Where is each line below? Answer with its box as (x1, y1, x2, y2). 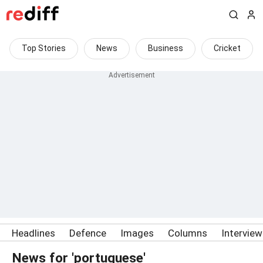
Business (148, 43, 183, 53)
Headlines (12, 227, 55, 239)
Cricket (214, 43, 241, 53)
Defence (69, 227, 106, 239)
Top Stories (22, 43, 66, 53)
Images (120, 227, 154, 239)
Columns (168, 227, 207, 239)
